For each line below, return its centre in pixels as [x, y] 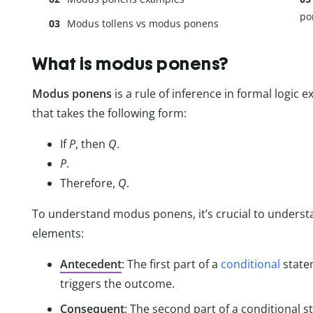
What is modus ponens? [130, 64]
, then [92, 144]
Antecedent [91, 264]
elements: [58, 233]
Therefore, [89, 183]
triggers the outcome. [117, 284]
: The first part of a [171, 264]
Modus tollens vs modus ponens [143, 23]
